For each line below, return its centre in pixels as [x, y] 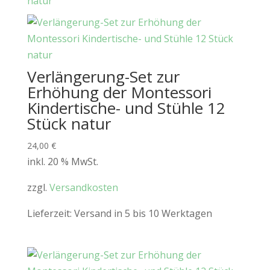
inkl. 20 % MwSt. [62, 162]
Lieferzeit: [50, 214]
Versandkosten [83, 188]
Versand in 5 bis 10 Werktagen [143, 214]
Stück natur [69, 124]
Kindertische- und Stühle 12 [126, 108]
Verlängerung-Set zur [103, 77]
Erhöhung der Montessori [119, 93]
